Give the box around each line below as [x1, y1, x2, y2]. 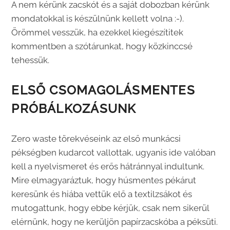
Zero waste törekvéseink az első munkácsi [11, 133, 181, 144]
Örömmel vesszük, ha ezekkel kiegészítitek [11, 27, 184, 37]
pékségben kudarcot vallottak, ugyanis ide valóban [11, 147, 216, 158]
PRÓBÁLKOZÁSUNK [11, 101, 137, 116]
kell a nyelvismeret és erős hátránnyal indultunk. [11, 161, 205, 171]
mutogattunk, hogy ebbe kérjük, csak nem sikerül [11, 203, 209, 213]
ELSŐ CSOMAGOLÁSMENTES [11, 83, 195, 98]
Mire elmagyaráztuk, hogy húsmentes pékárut [11, 175, 197, 185]
